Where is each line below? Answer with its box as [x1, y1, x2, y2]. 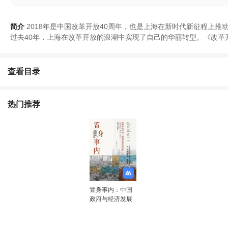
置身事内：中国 [89, 186, 132, 194]
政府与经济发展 [89, 195, 132, 203]
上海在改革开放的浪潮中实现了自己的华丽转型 [47, 33, 196, 41]
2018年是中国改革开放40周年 [26, 22, 122, 31]
